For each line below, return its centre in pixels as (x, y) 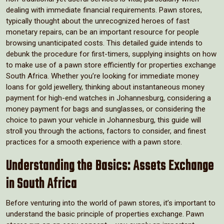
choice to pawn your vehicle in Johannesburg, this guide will (103, 120)
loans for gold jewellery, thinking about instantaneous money (105, 87)
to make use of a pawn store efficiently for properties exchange (111, 65)
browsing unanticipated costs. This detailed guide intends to (104, 43)
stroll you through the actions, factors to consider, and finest (106, 131)
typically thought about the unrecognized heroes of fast (98, 21)
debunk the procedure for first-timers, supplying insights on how (111, 54)
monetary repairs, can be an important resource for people (102, 32)
